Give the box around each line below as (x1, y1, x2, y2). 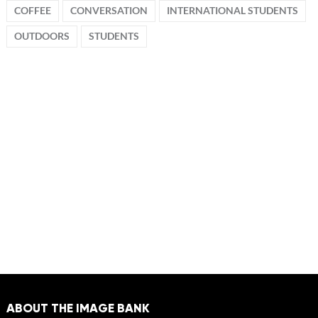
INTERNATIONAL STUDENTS (166, 5, 298, 16)
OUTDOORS (13, 31, 70, 42)
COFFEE (13, 5, 51, 16)
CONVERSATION (70, 5, 148, 16)
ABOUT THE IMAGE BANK (6, 300, 150, 316)
